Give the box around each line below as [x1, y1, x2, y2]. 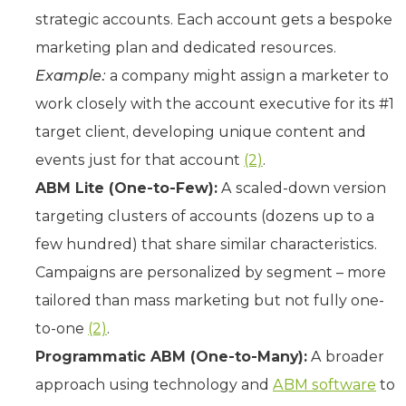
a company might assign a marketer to [106, 66, 389, 84]
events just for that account [35, 150, 244, 169]
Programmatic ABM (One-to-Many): [35, 347, 307, 365]
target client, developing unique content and [35, 122, 366, 140]
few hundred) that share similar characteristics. [35, 235, 377, 253]
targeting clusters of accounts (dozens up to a [35, 207, 374, 225]
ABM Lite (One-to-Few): [35, 179, 217, 197]
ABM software [273, 375, 376, 393]
